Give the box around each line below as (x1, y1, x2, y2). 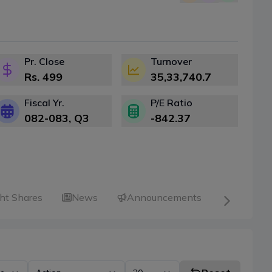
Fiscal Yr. (24, 97, 64, 109)
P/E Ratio (151, 97, 192, 109)
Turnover (151, 55, 192, 68)
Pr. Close (24, 55, 64, 68)
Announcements (127, 191, 202, 204)
